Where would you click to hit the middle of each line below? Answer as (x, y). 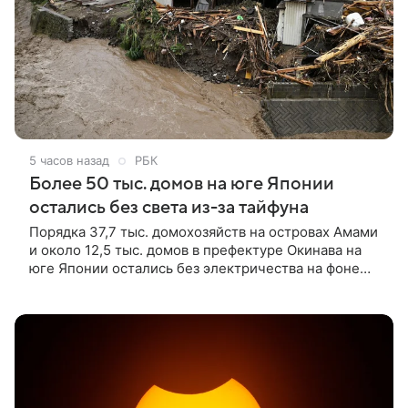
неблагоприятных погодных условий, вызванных (191, 287)
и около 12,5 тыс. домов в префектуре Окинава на (195, 250)
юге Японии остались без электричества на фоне (194, 269)
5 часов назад (69, 161)
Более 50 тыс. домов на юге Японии (182, 184)
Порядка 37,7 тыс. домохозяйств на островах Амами (204, 232)
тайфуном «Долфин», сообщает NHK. (152, 305)
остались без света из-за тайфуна (169, 208)
